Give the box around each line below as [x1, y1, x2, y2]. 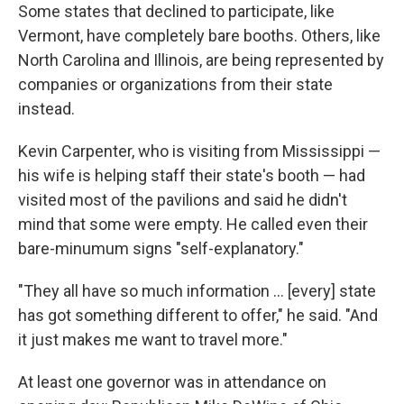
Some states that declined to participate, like [18, 2, 335, 21]
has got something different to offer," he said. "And [18, 306, 378, 325]
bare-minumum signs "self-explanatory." [18, 239, 304, 258]
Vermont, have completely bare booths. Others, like [18, 26, 381, 45]
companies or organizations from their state [18, 75, 333, 94]
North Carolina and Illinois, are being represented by [18, 50, 384, 69]
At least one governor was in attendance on [18, 372, 326, 391]
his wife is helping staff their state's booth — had [18, 166, 365, 185]
